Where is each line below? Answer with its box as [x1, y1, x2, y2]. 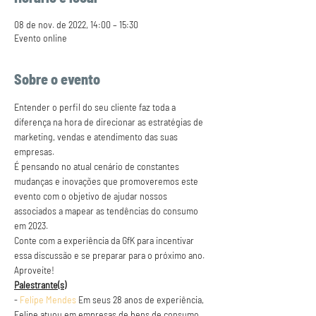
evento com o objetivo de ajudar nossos [14, 190, 169, 202]
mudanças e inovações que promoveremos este [14, 175, 200, 187]
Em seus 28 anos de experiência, [76, 293, 206, 305]
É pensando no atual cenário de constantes [14, 160, 181, 172]
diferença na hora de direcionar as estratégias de [14, 116, 205, 128]
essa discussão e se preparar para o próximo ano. [14, 249, 205, 261]
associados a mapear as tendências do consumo [14, 205, 200, 217]
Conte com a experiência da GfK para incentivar [14, 234, 196, 246]
